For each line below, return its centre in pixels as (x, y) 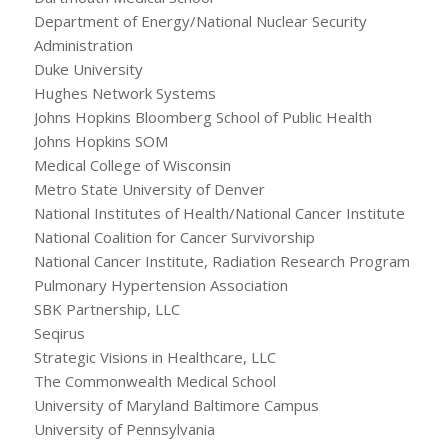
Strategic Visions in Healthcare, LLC (154, 356)
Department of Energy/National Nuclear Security (200, 20)
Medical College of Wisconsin (132, 164)
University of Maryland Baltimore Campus (176, 404)
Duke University (88, 68)
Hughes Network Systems (124, 92)
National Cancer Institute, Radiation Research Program (221, 260)
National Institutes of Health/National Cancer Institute (219, 212)
